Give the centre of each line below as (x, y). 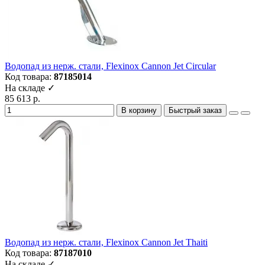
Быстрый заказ (195, 111)
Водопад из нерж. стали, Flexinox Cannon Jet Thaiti (106, 243)
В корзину (139, 111)
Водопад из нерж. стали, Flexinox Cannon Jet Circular (110, 66)
